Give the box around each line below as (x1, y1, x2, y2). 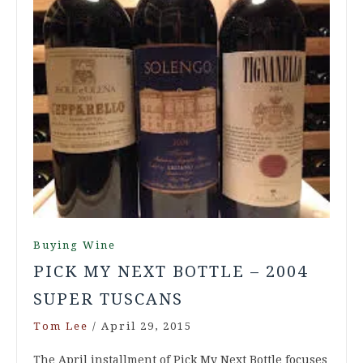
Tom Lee (33, 319, 88, 332)
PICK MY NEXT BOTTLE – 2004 (33, 261, 308, 281)
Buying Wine (33, 238, 116, 251)
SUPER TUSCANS (33, 288, 183, 309)
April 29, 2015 (101, 319, 192, 332)
